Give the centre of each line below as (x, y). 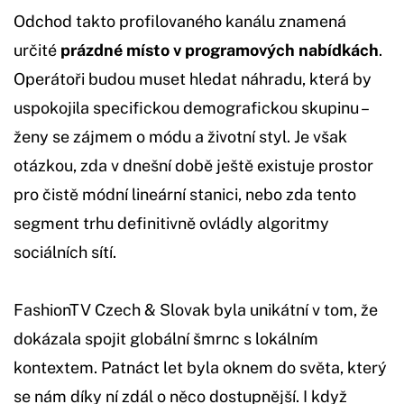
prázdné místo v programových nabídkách (220, 50)
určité (37, 50)
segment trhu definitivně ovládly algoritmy (171, 224)
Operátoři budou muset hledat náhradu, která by (193, 79)
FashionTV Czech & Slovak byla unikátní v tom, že (196, 310)
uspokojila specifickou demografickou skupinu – (190, 108)
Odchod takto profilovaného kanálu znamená (180, 22)
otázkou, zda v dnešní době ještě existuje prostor (193, 166)
